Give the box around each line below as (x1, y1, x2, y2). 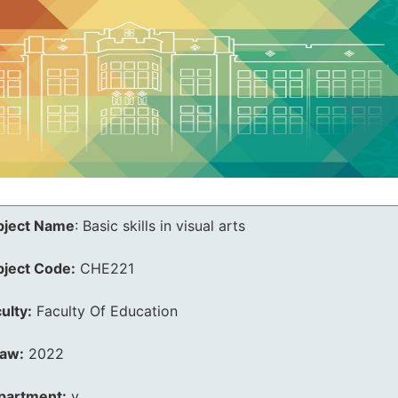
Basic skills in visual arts (83, 217, 245, 235)
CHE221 (80, 259, 134, 277)
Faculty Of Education (36, 302, 178, 320)
